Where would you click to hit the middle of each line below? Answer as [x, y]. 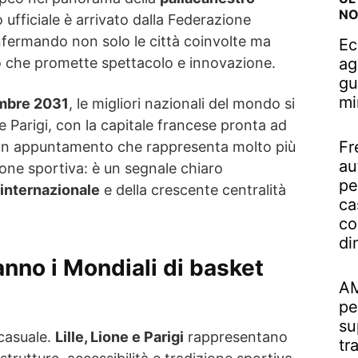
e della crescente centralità [193, 189]
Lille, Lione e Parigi [119, 336]
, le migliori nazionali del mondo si [182, 103]
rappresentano [236, 336]
